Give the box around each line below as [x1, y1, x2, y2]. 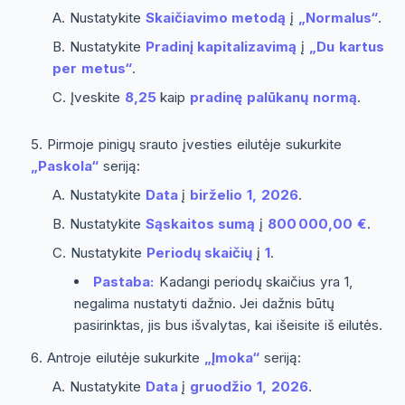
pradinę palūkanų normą [190, 88, 357, 106]
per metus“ [52, 59, 132, 77]
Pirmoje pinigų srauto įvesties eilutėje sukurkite [46, 135, 342, 153]
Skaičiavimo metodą [145, 8, 287, 26]
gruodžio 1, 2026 [190, 377, 308, 395]
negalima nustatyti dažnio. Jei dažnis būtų [74, 294, 334, 312]
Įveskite [70, 88, 125, 106]
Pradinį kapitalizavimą [145, 37, 297, 55]
